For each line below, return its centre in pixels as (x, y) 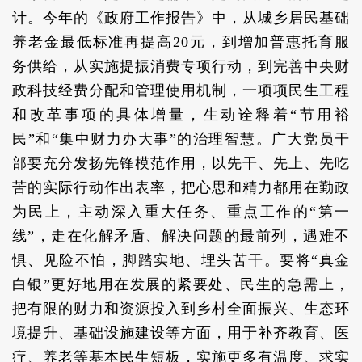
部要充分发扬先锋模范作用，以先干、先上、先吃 (181, 163)
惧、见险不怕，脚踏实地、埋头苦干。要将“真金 (181, 260)
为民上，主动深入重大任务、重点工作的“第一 (181, 212)
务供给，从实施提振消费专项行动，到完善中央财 (181, 66)
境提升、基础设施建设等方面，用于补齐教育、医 (181, 333)
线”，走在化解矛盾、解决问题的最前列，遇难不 (181, 236)
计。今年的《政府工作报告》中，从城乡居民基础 (181, 18)
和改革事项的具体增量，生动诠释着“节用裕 (181, 115)
